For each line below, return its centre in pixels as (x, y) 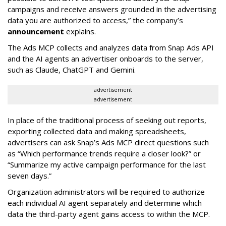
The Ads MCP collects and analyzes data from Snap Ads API (111, 47)
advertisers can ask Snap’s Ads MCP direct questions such (108, 142)
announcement (36, 31)
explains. (80, 31)
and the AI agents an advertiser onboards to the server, (105, 59)
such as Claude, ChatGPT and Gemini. (72, 70)
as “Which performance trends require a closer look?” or (104, 153)
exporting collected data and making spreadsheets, (97, 131)
